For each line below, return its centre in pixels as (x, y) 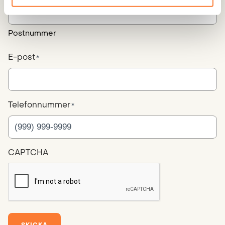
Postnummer (32, 33)
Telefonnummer (39, 105)
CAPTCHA (28, 153)
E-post (22, 57)
